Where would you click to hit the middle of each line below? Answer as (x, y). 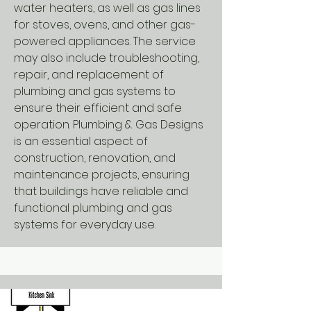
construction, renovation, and (95, 158)
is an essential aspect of (81, 141)
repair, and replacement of (89, 75)
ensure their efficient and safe (98, 108)
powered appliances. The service (105, 41)
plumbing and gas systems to (95, 91)
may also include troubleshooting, (107, 58)
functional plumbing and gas (93, 208)
